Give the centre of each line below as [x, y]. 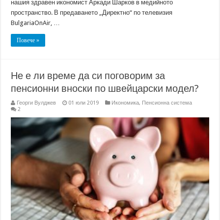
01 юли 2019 [84, 103]
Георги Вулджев [37, 103]
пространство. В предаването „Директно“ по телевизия [92, 13]
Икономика [125, 103]
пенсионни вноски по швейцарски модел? [105, 89]
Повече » [28, 41]
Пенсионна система [167, 103]
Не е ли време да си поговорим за [88, 76]
